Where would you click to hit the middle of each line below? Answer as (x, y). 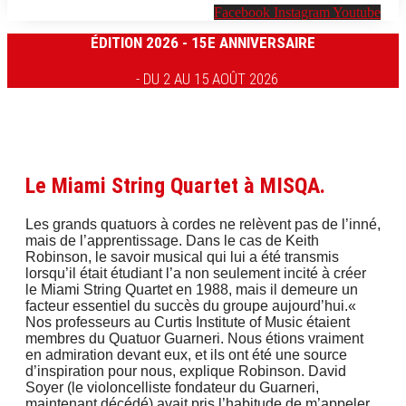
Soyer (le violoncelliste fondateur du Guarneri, (172, 387)
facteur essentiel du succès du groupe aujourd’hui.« (191, 305)
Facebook (242, 12)
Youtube (357, 12)
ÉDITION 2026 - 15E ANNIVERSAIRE (203, 42)
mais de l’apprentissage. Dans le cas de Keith (172, 240)
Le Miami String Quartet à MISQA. (175, 185)
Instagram (302, 12)
